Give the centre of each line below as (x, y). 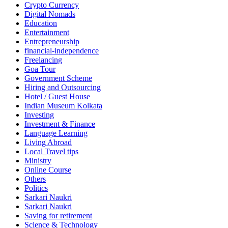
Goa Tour (40, 69)
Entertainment (47, 33)
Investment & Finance (60, 124)
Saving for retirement (58, 216)
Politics (36, 188)
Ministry (38, 161)
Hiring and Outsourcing (63, 88)
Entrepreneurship (52, 42)
